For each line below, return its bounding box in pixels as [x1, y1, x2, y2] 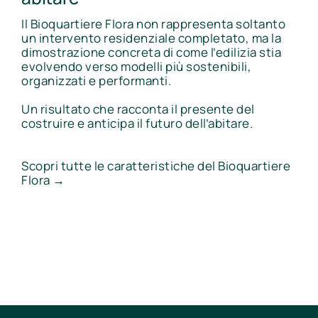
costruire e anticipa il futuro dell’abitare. [21, 115, 253, 132]
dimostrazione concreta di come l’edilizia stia [21, 44, 281, 61]
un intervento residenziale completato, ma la [21, 30, 281, 47]
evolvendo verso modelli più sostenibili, [21, 58, 251, 75]
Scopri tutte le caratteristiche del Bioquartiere [21, 158, 290, 175]
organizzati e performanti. [21, 72, 171, 89]
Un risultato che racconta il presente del [21, 101, 255, 118]
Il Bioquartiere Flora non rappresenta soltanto [21, 16, 285, 33]
